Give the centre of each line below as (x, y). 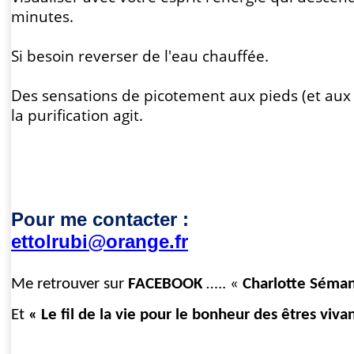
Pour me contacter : (100, 219)
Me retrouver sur (70, 284)
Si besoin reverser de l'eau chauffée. (140, 56)
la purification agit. (77, 115)
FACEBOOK (165, 284)
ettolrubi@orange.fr (100, 241)
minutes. (42, 16)
